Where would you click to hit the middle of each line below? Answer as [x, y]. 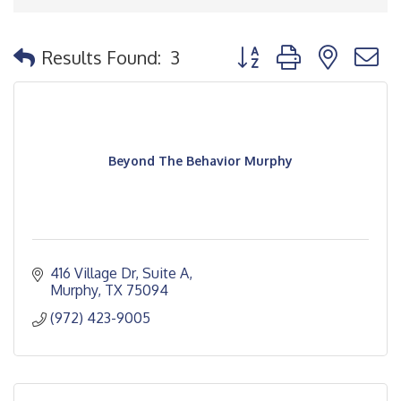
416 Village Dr [93, 273]
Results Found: [102, 57]
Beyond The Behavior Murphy [200, 161]
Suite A [166, 273]
